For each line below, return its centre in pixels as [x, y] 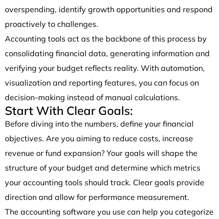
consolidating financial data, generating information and [107, 53]
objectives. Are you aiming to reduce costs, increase [99, 138]
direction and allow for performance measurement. [97, 197]
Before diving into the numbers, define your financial [99, 123]
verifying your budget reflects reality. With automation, [105, 68]
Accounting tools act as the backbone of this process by [106, 38]
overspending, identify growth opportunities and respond [109, 9]
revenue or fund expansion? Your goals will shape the [101, 153]
